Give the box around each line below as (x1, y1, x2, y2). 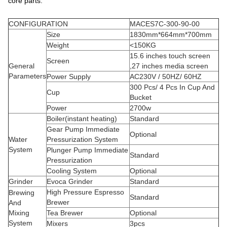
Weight (47, 41, 69, 49)
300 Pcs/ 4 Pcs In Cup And (130, 83, 215, 91)
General (9, 62, 34, 70)
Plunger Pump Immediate (47, 146, 128, 154)
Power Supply (47, 72, 91, 81)
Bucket (130, 93, 152, 101)
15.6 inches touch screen (130, 52, 210, 60)
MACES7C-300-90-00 (130, 20, 200, 28)
